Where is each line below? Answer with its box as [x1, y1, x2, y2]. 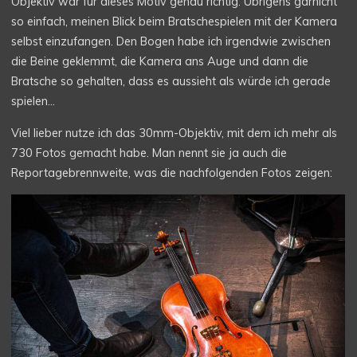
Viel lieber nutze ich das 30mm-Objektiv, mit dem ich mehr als [11, 125, 338, 140]
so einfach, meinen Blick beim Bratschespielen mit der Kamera [11, 14, 338, 29]
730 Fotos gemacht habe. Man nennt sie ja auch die [11, 145, 288, 160]
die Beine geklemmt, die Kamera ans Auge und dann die [11, 54, 309, 69]
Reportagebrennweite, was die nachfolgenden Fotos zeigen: [11, 165, 333, 180]
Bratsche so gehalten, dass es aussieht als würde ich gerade [11, 74, 331, 89]
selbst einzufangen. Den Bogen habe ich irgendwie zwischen [11, 34, 331, 49]
